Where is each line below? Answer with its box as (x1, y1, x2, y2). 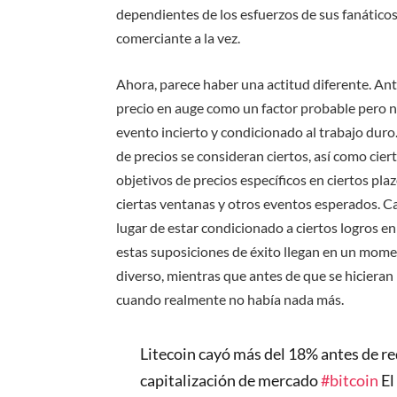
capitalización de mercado (140, 370, 322, 391)
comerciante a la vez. (116, 29, 241, 47)
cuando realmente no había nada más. (116, 290, 345, 307)
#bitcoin (321, 370, 379, 391)
